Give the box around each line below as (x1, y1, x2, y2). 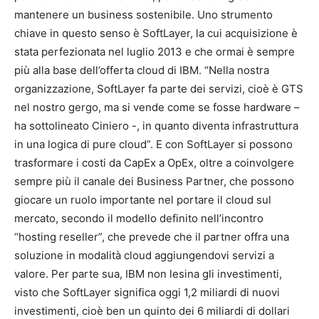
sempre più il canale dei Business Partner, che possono (14, 174, 294, 189)
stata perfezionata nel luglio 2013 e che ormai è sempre (14, 45, 295, 59)
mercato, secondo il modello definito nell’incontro (14, 211, 263, 226)
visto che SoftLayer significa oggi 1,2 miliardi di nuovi (14, 286, 280, 300)
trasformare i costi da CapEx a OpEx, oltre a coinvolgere (14, 156, 294, 170)
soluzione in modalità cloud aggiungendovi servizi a (14, 249, 274, 263)
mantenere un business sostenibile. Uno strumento (14, 8, 273, 22)
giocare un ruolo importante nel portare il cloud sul (14, 193, 271, 207)
